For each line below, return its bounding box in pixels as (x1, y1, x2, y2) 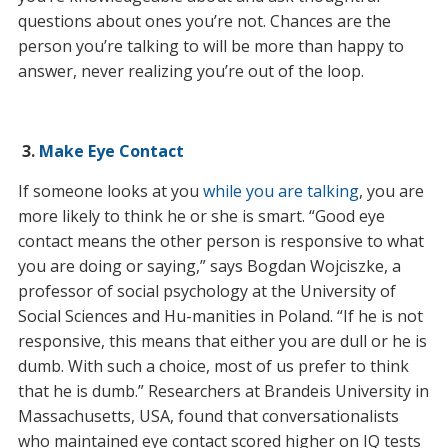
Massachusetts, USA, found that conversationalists (17, 404, 399, 427)
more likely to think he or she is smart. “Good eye (17, 204, 385, 227)
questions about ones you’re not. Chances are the (17, 9, 391, 32)
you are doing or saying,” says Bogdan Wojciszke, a (17, 254, 401, 277)
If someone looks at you (17, 179, 203, 202)
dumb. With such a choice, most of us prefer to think (17, 354, 409, 377)
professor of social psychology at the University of (17, 279, 396, 302)
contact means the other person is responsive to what (17, 229, 424, 252)
